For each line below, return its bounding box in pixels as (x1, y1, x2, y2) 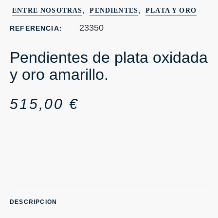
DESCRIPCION (10, 199, 57, 205)
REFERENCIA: (10, 24, 62, 32)
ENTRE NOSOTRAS (12, 7, 83, 14)
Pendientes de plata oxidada (10, 49, 208, 66)
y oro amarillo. (10, 66, 109, 83)
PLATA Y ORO (145, 7, 197, 14)
